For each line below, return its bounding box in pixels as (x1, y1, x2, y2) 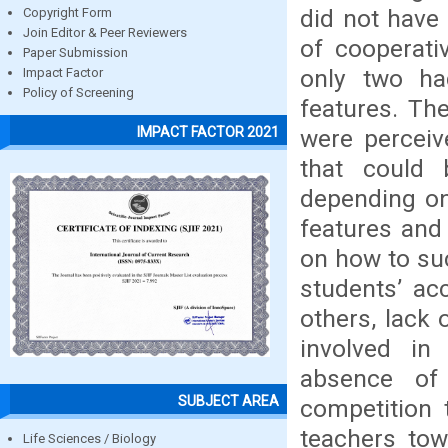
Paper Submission (23, 45, 128, 61)
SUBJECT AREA (178, 392, 279, 409)
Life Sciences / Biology (23, 430, 156, 446)
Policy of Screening (23, 85, 134, 101)
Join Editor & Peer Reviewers (23, 25, 187, 41)
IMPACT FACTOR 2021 (137, 123, 279, 140)
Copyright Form (23, 5, 112, 21)
